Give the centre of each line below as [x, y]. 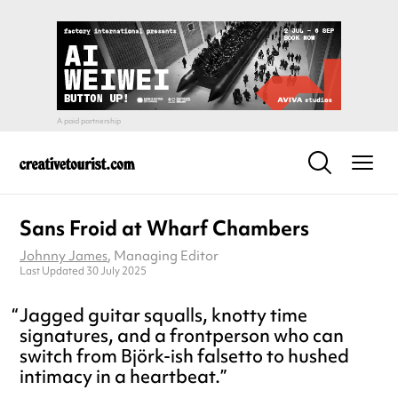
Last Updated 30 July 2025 [83, 271]
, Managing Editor [163, 256]
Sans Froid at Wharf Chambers [164, 228]
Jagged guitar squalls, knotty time [163, 314]
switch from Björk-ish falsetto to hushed [184, 355]
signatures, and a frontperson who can [182, 335]
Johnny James [64, 256]
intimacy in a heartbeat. [120, 376]
